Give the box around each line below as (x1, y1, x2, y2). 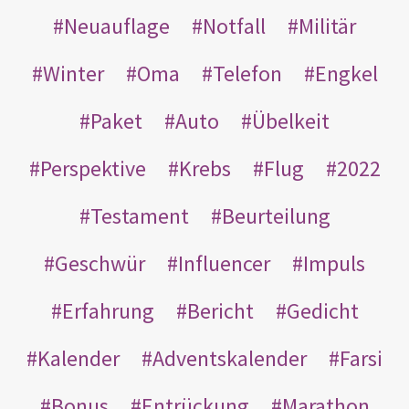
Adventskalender (152, 343, 307, 372)
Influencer (178, 248, 270, 278)
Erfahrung (61, 296, 154, 325)
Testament (89, 201, 189, 230)
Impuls (303, 248, 365, 278)
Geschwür (55, 248, 145, 278)
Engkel (314, 58, 378, 88)
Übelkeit (252, 106, 330, 135)
